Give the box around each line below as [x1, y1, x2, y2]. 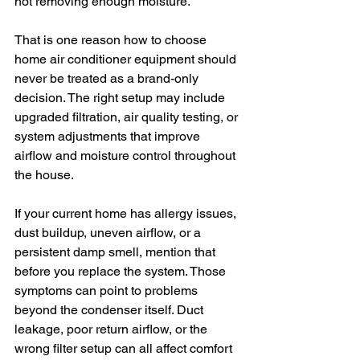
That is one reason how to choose [14, 32, 210, 47]
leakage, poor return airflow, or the [14, 321, 211, 337]
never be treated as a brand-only [14, 71, 202, 86]
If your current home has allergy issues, [14, 206, 239, 221]
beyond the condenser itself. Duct [14, 302, 207, 317]
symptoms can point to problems [14, 283, 201, 298]
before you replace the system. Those [14, 264, 229, 279]
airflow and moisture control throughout [14, 148, 239, 163]
